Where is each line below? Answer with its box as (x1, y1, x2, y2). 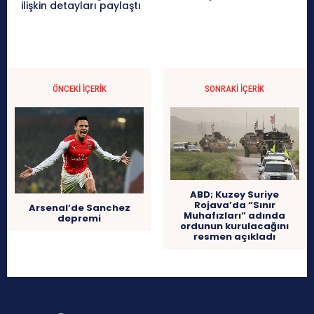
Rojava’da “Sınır (193, 198, 275, 212)
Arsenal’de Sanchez (28, 201, 130, 215)
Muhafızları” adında (184, 208, 286, 222)
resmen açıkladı (193, 229, 276, 243)
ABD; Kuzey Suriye (190, 187, 280, 201)
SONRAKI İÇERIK (205, 83, 265, 95)
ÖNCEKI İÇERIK (52, 83, 107, 95)
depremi (57, 212, 102, 226)
